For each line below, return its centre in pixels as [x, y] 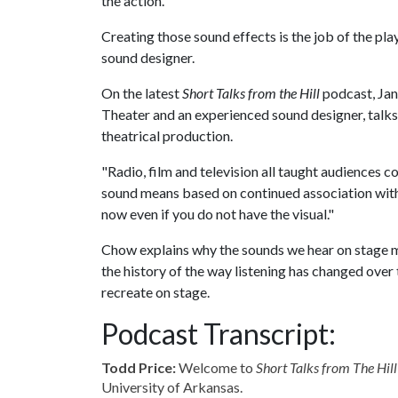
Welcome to [216, 367]
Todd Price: [139, 367]
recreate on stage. [157, 291]
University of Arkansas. [172, 386]
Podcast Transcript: [219, 333]
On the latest [142, 92]
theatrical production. [168, 135]
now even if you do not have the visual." [219, 213]
